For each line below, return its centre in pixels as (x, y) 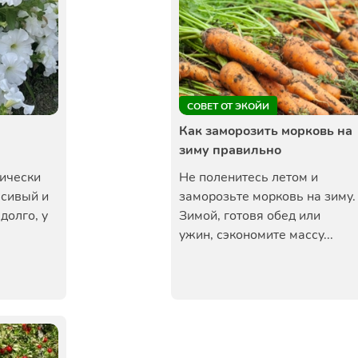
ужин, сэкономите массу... (256, 235)
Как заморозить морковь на (266, 131)
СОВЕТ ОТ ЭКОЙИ (228, 106)
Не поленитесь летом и (249, 177)
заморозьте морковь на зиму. (267, 197)
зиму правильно (230, 150)
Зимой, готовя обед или (250, 216)
